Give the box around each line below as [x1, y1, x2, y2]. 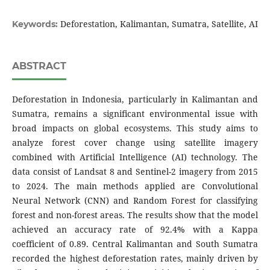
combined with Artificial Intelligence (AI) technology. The [11, 151, 259, 163]
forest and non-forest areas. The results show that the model [11, 209, 259, 221]
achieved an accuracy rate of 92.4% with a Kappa [11, 224, 259, 236]
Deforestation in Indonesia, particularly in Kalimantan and [11, 93, 259, 105]
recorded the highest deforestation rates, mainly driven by [11, 253, 259, 265]
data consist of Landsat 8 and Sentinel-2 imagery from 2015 [11, 166, 259, 178]
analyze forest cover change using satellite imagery [11, 137, 259, 149]
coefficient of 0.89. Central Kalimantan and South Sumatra [11, 238, 259, 250]
